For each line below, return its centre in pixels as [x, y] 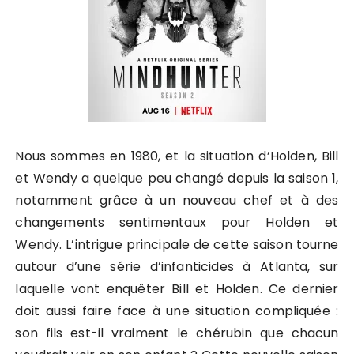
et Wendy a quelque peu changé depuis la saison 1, [177, 178]
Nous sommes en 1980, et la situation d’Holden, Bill [177, 156]
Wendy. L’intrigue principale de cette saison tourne [177, 245]
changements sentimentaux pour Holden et [177, 222]
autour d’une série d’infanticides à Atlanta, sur [177, 267]
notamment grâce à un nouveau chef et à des [177, 200]
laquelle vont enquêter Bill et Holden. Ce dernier [177, 289]
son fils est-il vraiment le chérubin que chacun [177, 333]
